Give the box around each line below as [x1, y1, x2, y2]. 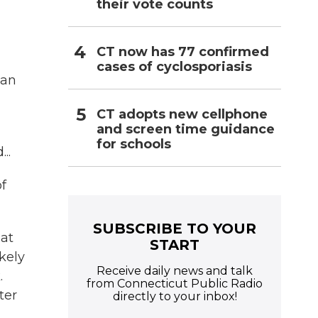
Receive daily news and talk [97, 263, 253, 278]
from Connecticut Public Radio [87, 276, 263, 290]
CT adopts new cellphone [97, 106, 268, 122]
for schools [97, 136, 171, 152]
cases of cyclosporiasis [97, 58, 252, 75]
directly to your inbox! [112, 289, 237, 303]
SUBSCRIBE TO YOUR [93, 219, 256, 237]
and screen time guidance [97, 121, 275, 137]
